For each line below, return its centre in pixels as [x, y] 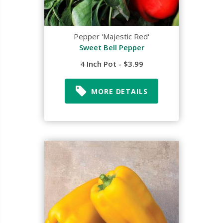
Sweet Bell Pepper [111, 47]
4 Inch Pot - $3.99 [111, 64]
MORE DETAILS [119, 91]
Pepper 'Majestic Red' [111, 36]
